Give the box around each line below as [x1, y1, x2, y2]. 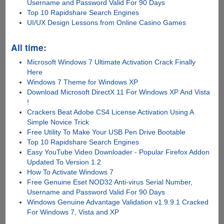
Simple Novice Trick [27, 117, 89, 126]
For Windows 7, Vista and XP [27, 207, 119, 216]
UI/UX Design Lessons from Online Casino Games [27, 18, 186, 26]
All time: [10, 40, 46, 53]
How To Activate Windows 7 [27, 167, 114, 176]
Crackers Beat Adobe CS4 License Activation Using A [27, 107, 194, 116]
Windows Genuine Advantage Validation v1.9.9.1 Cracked [27, 197, 209, 206]
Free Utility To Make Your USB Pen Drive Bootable [27, 127, 186, 136]
